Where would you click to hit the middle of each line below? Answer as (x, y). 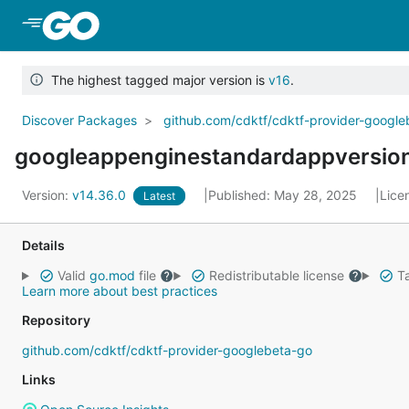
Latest (159, 196)
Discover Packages (79, 120)
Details (43, 245)
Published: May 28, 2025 (284, 195)
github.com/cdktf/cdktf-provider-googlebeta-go (167, 350)
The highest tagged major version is (156, 80)
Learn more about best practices (120, 291)
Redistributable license (276, 275)
